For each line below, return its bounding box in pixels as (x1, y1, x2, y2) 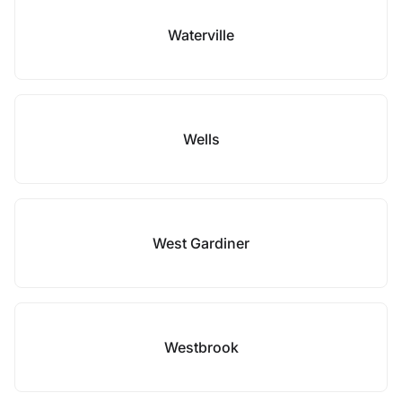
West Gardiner (153, 234, 249, 252)
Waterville (168, 26, 234, 44)
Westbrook (163, 338, 239, 356)
